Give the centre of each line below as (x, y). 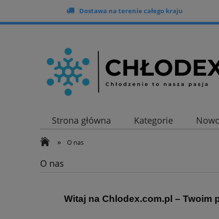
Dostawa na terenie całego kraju (131, 11)
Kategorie (153, 120)
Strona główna (81, 120)
